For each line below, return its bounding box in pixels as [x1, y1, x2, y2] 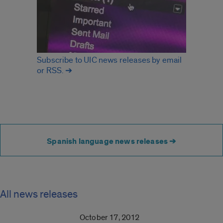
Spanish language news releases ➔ [47, 136, 176, 147]
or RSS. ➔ [37, 65, 73, 76]
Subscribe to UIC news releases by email [37, 55, 182, 66]
